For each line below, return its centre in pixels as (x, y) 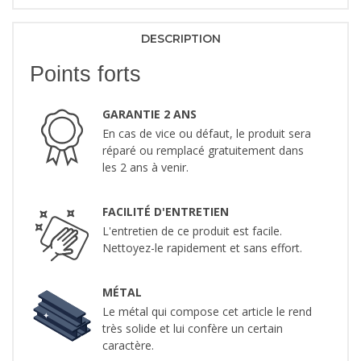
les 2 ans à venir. (145, 168)
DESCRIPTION (180, 39)
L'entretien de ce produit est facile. (192, 231)
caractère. (128, 346)
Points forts (85, 75)
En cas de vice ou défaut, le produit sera (207, 134)
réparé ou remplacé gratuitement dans (203, 151)
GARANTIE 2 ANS (149, 114)
